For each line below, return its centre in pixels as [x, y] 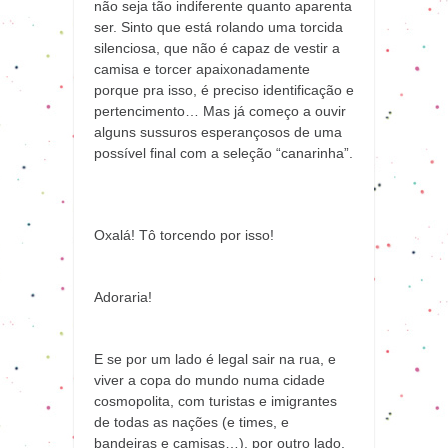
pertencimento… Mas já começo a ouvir [220, 110]
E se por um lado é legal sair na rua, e [215, 358]
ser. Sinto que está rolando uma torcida [218, 26]
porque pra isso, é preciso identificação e [224, 89]
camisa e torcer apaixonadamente [202, 68]
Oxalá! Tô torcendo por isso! [184, 234]
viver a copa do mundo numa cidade [209, 379]
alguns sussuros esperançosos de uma [218, 131]
